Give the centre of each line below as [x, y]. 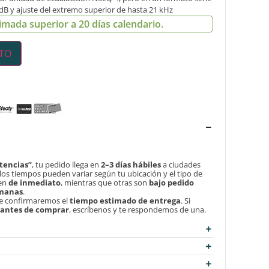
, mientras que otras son [105, 182]
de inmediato [35, 182]
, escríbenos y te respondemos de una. [138, 209]
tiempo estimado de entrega [125, 200]
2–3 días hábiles [131, 164]
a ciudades [181, 164]
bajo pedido [172, 182]
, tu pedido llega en [67, 164]
